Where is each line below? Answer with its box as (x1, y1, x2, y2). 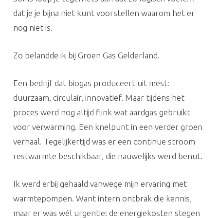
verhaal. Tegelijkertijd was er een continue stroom (13, 137, 195, 146)
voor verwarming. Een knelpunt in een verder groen (13, 122, 202, 131)
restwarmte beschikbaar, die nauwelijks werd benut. (13, 151, 202, 161)
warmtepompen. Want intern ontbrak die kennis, (13, 194, 192, 203)
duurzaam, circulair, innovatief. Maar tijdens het (13, 93, 184, 102)
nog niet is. (13, 23, 53, 32)
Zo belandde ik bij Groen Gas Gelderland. (13, 51, 160, 60)
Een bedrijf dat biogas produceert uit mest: (13, 78, 169, 88)
